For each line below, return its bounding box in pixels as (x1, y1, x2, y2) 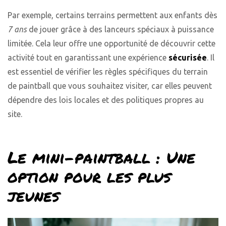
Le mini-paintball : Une (8, 145, 195, 168)
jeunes (8, 183, 60, 207)
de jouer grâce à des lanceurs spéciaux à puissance (27, 24, 214, 34)
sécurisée (168, 52, 207, 62)
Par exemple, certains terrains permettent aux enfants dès (8, 10, 217, 20)
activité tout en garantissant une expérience (8, 52, 168, 62)
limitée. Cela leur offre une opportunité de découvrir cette (8, 38, 215, 48)
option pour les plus (8, 164, 171, 188)
